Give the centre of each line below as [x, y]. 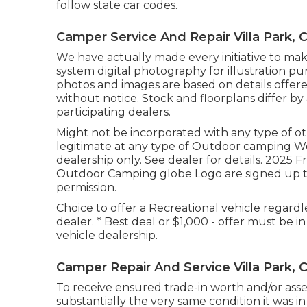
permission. [86, 187]
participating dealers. [113, 112]
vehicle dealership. [107, 235]
